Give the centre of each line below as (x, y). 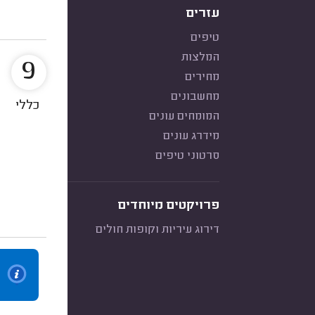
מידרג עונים (191, 136)
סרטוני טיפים (187, 156)
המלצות (200, 58)
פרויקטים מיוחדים (168, 206)
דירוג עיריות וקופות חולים (157, 230)
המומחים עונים (184, 117)
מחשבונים (195, 97)
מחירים (202, 77)
